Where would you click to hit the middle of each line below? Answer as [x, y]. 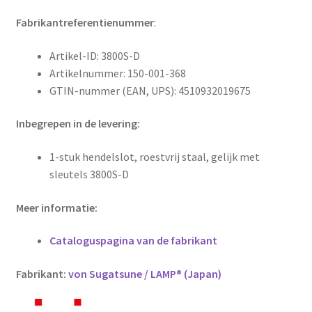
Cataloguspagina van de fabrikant [133, 241]
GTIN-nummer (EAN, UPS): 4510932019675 [150, 90]
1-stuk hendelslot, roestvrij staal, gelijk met [154, 157]
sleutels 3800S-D [89, 174]
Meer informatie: [56, 207]
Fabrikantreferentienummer [85, 23]
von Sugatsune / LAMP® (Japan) [145, 273]
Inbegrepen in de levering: [78, 124]
